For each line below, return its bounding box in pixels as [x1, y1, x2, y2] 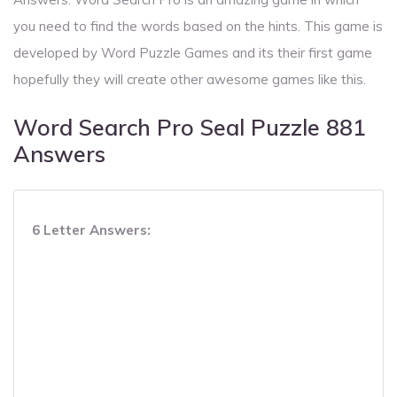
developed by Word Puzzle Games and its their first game [13, 44, 372, 62]
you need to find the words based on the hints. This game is [13, 18, 383, 35]
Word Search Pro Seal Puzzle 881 [13, 113, 366, 142]
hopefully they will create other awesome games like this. [13, 71, 366, 89]
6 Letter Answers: [32, 222, 151, 239]
